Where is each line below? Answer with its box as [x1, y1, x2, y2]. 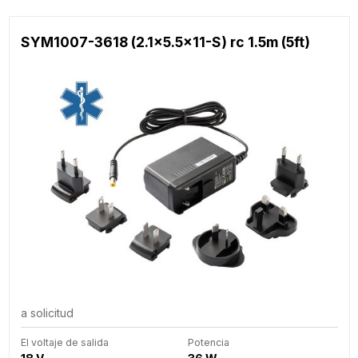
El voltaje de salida [20, 336, 109, 349]
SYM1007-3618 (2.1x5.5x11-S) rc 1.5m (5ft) [20, 34, 310, 50]
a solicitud [20, 306, 74, 320]
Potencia [187, 336, 229, 349]
